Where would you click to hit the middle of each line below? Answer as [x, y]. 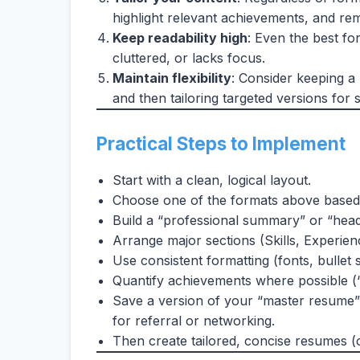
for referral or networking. [194, 321]
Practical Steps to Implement [221, 143]
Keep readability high [180, 38]
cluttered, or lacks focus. [189, 58]
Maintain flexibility [172, 78]
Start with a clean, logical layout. [212, 180]
